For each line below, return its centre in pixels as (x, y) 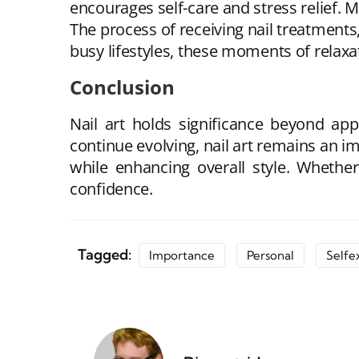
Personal (270, 255)
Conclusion (122, 87)
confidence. (111, 188)
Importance (182, 255)
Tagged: (106, 254)
